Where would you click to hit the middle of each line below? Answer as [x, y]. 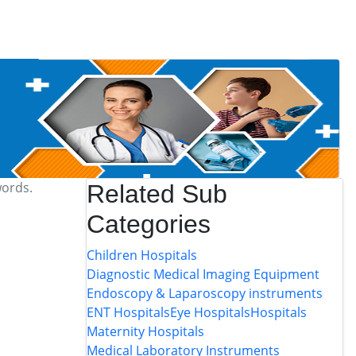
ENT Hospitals [128, 312]
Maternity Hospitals [145, 331]
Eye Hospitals [210, 312]
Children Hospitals [141, 255]
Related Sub [157, 194]
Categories [148, 224]
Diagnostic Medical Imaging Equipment [203, 274]
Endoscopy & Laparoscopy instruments [204, 293]
